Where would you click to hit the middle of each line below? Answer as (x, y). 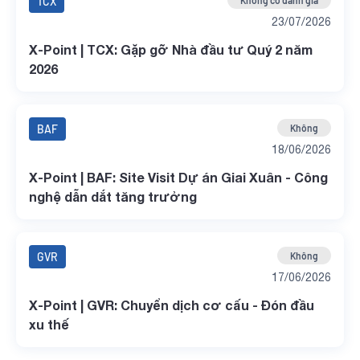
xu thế (49, 324)
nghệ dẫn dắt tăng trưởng (113, 196)
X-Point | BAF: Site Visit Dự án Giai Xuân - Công (178, 177)
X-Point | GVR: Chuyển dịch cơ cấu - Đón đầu (172, 305)
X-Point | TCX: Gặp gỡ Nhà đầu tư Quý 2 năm (171, 49)
